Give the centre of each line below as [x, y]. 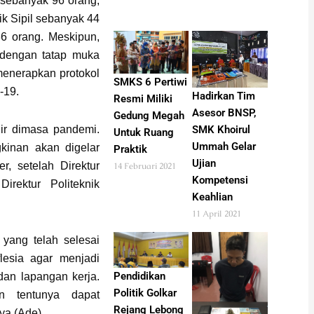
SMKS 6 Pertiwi [150, 82]
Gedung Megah [149, 115]
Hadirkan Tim [224, 96]
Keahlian [213, 197]
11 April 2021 [217, 213]
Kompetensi [220, 180]
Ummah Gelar [224, 146]
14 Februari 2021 [144, 166]
